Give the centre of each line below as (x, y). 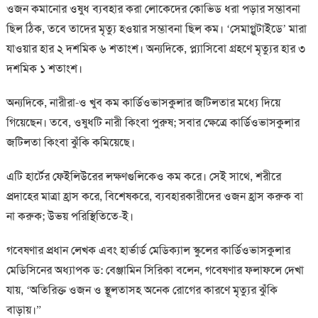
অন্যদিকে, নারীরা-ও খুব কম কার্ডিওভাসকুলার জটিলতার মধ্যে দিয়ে (143, 103)
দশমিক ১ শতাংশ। (44, 69)
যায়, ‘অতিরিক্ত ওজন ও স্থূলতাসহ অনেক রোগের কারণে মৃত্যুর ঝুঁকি (142, 290)
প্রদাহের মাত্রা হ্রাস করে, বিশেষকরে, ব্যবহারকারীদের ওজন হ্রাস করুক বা (154, 197)
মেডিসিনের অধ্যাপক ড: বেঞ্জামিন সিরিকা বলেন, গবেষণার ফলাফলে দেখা (155, 270)
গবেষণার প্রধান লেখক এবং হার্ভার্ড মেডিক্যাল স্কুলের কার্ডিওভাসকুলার (148, 251)
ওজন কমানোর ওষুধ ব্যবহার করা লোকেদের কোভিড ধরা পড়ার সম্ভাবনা (153, 9)
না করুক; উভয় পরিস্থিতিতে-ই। (70, 216)
